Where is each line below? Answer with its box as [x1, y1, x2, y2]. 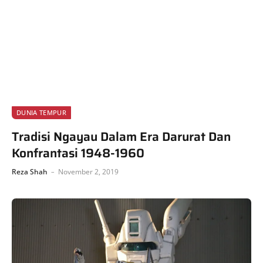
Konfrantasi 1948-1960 [12, 143, 144, 163]
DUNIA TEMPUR [16, 108, 66, 117]
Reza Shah [12, 167, 48, 177]
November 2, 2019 [58, 167, 119, 177]
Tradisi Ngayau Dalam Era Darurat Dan [12, 127, 231, 146]
